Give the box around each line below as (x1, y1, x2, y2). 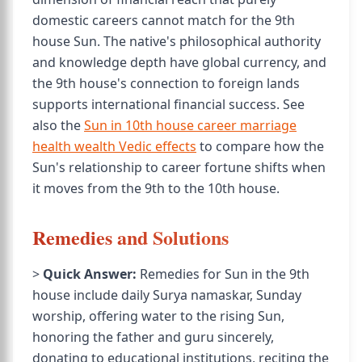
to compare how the (196, 137, 324, 155)
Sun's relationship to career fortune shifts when (32, 158, 326, 176)
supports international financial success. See (32, 95, 305, 113)
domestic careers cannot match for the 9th (32, 11, 295, 29)
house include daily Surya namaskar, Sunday (32, 286, 301, 304)
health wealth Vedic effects (32, 137, 196, 155)
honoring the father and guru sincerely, (32, 328, 274, 346)
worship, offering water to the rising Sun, (32, 307, 284, 325)
